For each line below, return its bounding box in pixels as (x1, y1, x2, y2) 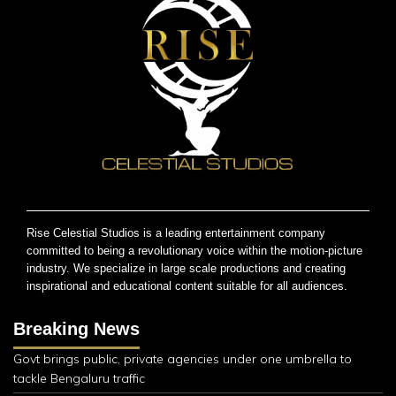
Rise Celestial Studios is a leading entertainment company (27, 226, 325, 240)
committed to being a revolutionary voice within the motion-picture (27, 244, 362, 258)
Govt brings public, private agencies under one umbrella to (13, 351, 352, 368)
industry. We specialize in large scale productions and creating (27, 262, 346, 276)
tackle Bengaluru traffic (13, 370, 145, 387)
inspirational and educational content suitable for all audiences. (27, 279, 347, 293)
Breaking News (13, 319, 140, 339)
